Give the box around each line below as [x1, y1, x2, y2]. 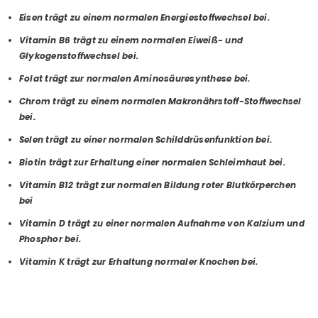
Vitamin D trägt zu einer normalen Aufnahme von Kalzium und [19, 216, 305, 229]
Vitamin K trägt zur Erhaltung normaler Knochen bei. [19, 255, 258, 268]
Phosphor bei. [19, 232, 82, 245]
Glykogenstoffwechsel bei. [19, 49, 139, 62]
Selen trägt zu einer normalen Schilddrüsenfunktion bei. [19, 133, 273, 146]
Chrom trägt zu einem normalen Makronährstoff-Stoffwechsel [19, 94, 302, 107]
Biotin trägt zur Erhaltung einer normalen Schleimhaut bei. [19, 155, 285, 168]
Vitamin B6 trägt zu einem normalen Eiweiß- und [19, 33, 243, 46]
